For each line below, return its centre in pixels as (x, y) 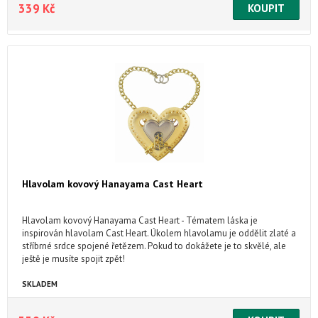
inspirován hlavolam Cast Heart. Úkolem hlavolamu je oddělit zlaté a (159, 233)
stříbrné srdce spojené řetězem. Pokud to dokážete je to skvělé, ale (154, 246)
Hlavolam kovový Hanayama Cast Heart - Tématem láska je (140, 220)
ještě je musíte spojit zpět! (73, 259)
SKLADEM (40, 284)
